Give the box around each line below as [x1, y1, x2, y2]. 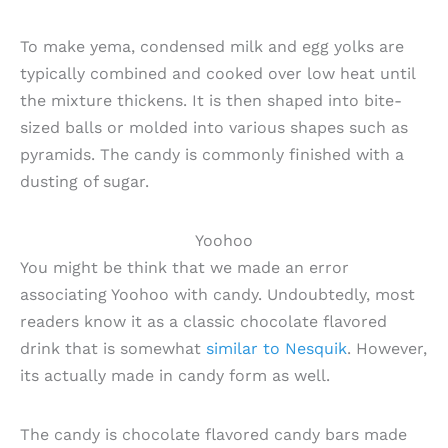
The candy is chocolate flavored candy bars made [20, 425, 407, 445]
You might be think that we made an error [20, 257, 349, 277]
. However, [347, 338, 427, 358]
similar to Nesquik [206, 338, 347, 358]
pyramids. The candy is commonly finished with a [20, 144, 404, 164]
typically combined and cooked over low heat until [20, 63, 415, 83]
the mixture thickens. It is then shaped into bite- [20, 90, 402, 110]
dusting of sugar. [20, 171, 149, 191]
